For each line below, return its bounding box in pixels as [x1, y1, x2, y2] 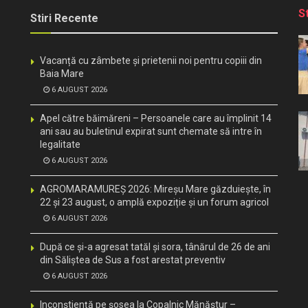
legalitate [40, 139, 80, 150]
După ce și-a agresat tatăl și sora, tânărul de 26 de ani [40, 241, 270, 252]
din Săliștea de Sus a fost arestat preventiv [40, 254, 225, 265]
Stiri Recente [30, 12, 98, 25]
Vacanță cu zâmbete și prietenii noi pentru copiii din [40, 55, 262, 66]
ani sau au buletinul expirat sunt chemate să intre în [40, 126, 262, 137]
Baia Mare [40, 68, 84, 79]
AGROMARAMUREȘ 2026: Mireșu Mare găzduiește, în [40, 184, 271, 195]
